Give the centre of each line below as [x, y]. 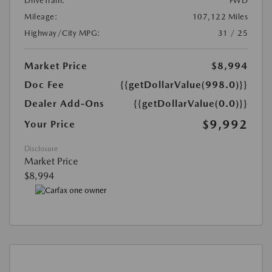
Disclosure [41, 149]
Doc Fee [44, 85]
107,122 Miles [220, 17]
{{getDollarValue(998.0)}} [184, 85]
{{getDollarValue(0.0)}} [191, 104]
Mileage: [41, 17]
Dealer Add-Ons [64, 104]
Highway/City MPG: [63, 33]
